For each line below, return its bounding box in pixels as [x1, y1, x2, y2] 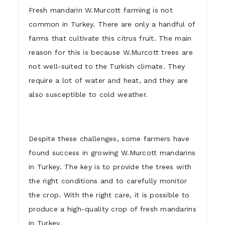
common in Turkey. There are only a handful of [29, 20, 195, 28]
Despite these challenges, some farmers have [29, 134, 190, 143]
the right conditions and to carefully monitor [29, 176, 187, 185]
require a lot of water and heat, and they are [29, 76, 188, 84]
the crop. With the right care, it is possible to [29, 190, 190, 199]
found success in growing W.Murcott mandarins [29, 148, 196, 157]
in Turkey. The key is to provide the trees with [29, 162, 192, 171]
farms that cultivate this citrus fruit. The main [29, 34, 192, 42]
